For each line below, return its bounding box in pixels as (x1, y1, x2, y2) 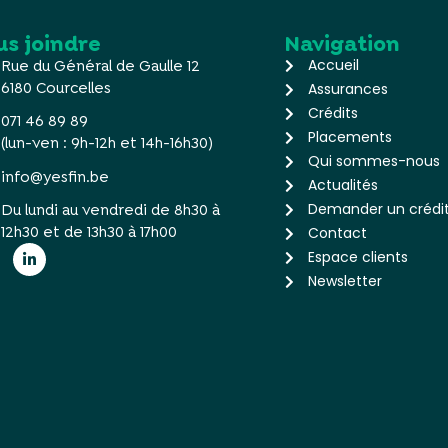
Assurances (307, 79, 388, 99)
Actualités (307, 175, 378, 195)
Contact (307, 223, 367, 243)
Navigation (285, 30, 401, 58)
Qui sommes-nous (307, 151, 440, 171)
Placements (307, 127, 392, 147)
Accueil (307, 55, 359, 75)
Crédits (307, 103, 358, 123)
